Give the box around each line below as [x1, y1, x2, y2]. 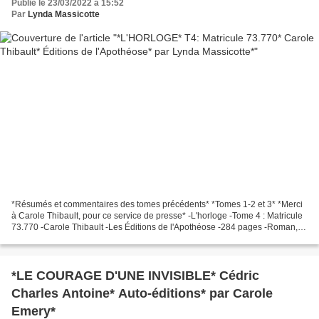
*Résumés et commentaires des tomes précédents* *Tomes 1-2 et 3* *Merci [11, 199, 303, 210]
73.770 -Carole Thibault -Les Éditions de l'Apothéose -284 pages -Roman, [11, 222, 298, 233]
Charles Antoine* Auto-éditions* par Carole [11, 286, 273, 301]
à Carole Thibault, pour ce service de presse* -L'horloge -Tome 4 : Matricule [11, 211, 303, 221]
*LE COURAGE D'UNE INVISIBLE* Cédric [11, 268, 259, 283]
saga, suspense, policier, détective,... [11, 234, 152, 244]
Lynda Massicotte [28, 9, 100, 19]
